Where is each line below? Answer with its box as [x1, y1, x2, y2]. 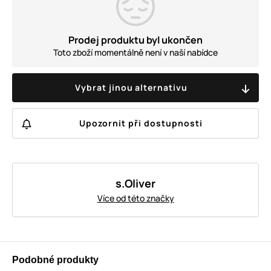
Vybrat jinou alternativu [74, 82, 188, 94]
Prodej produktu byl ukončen [68, 33, 203, 47]
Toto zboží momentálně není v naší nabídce [53, 47, 218, 59]
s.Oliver [116, 175, 155, 191]
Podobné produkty [12, 254, 99, 265]
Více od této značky [97, 192, 174, 204]
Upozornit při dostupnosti [79, 117, 203, 129]
